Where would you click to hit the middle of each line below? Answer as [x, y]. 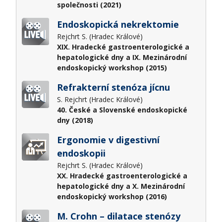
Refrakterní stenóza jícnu [113, 87]
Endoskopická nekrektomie [118, 24]
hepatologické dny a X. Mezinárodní [121, 186]
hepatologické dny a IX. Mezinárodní [122, 57]
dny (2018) [75, 120]
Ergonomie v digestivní [108, 139]
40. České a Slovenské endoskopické [122, 110]
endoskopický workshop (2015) [112, 67]
